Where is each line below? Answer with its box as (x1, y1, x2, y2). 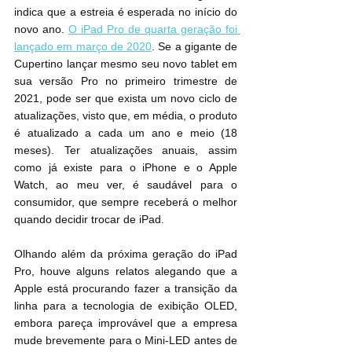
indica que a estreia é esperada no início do (14, 5, 237, 18)
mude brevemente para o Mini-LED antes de (14, 333, 237, 346)
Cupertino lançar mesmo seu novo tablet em (14, 57, 237, 70)
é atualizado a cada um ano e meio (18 (14, 126, 237, 139)
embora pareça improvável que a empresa (14, 316, 237, 329)
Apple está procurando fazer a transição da (14, 281, 237, 295)
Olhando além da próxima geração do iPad (14, 247, 237, 260)
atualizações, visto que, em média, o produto (14, 108, 237, 122)
